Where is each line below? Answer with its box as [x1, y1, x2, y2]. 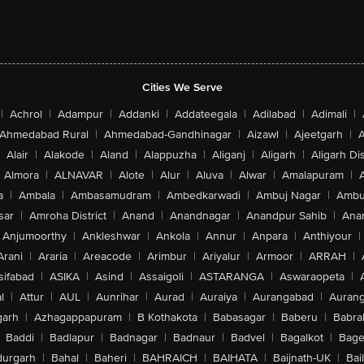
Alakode [44, 148, 84, 162]
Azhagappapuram [34, 310, 122, 324]
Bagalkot [279, 331, 323, 344]
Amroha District [28, 209, 106, 223]
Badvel [230, 331, 265, 344]
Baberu [281, 310, 318, 324]
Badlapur [49, 331, 94, 344]
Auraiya [200, 290, 237, 304]
